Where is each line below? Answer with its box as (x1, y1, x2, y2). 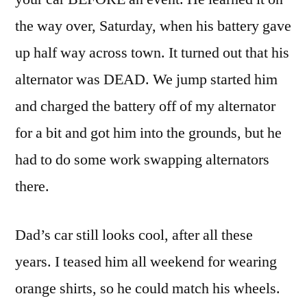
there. (15, 177, 49, 197)
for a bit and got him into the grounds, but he (15, 123, 282, 143)
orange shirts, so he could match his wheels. (15, 279, 280, 299)
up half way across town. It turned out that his (15, 43, 289, 63)
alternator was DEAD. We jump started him (15, 70, 278, 90)
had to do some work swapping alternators (15, 150, 269, 170)
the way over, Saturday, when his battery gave (15, 16, 291, 36)
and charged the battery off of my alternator (15, 97, 275, 116)
